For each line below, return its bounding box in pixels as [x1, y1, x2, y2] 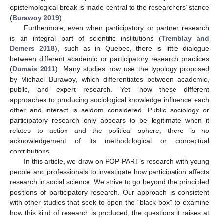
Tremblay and [161, 34, 209, 42]
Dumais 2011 [12, 65, 56, 73]
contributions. [10, 147, 51, 155]
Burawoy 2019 [12, 13, 59, 22]
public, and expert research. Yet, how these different [10, 85, 209, 93]
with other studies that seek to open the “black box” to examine [10, 198, 209, 206]
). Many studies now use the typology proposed [55, 65, 209, 73]
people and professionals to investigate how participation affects [10, 167, 209, 175]
